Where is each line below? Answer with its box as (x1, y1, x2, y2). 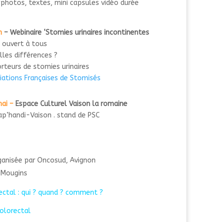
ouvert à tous (1, 39, 49, 48)
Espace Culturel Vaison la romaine (13, 100, 127, 109)
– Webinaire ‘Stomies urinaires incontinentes (1, 28, 149, 37)
